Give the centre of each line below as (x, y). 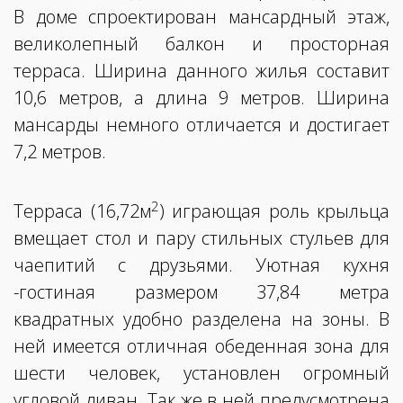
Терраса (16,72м (82, 211)
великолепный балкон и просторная (201, 44)
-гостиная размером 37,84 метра (201, 292)
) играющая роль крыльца (274, 211)
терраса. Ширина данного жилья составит (201, 71)
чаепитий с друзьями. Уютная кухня (201, 265)
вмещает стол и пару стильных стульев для (201, 238)
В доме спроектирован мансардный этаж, (201, 17)
